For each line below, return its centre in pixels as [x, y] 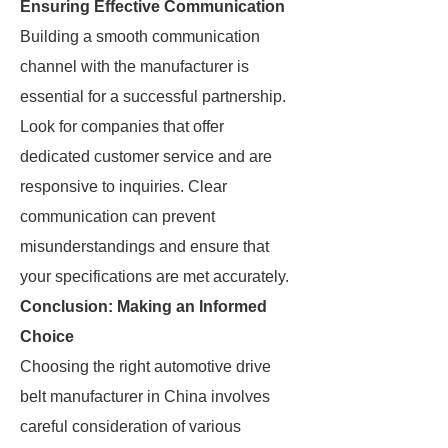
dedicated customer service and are [146, 156]
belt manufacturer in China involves [145, 396]
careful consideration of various [130, 426]
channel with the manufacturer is [134, 66]
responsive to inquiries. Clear [123, 186]
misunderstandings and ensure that [144, 246]
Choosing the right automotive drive [145, 366]
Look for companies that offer [122, 126]
